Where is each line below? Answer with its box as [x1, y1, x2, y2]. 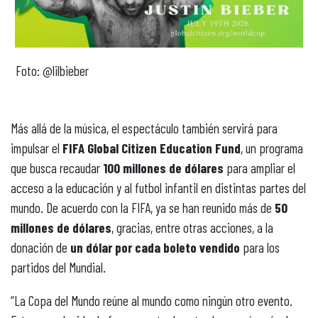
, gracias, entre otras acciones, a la [111, 219, 273, 236]
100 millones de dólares [103, 160, 224, 177]
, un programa [241, 140, 303, 157]
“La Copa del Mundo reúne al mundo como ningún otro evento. [11, 292, 292, 309]
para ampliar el [224, 160, 295, 177]
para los [240, 239, 280, 256]
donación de [11, 239, 70, 256]
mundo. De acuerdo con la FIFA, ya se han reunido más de [11, 199, 275, 216]
